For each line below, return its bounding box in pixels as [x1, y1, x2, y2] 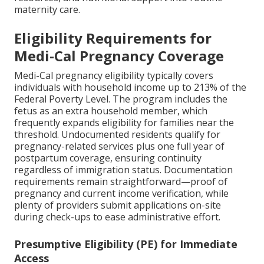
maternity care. [14, 3, 80, 16]
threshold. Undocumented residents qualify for [14, 128, 220, 141]
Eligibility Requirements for [14, 28, 212, 48]
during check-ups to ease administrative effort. [14, 210, 220, 224]
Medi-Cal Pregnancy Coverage [14, 46, 224, 66]
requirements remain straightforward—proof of [14, 175, 227, 189]
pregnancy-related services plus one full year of [14, 140, 225, 153]
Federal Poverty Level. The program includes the [14, 93, 227, 106]
